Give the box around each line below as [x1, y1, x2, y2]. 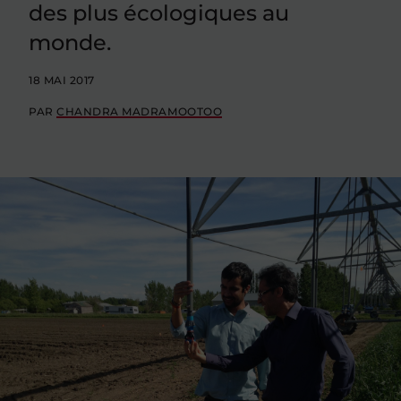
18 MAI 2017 [29, 73, 95, 87]
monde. [29, 30, 111, 55]
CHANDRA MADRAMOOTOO [56, 105, 223, 118]
